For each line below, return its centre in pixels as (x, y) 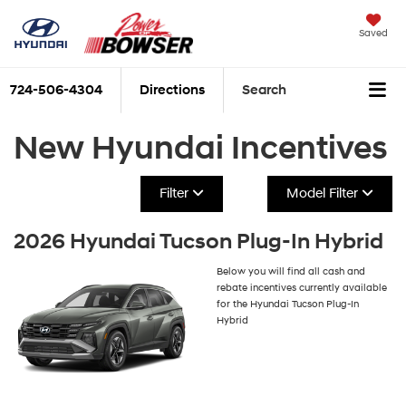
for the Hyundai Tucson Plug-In (288, 304)
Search (264, 91)
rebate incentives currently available (302, 287)
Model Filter (324, 193)
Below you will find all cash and (291, 271)
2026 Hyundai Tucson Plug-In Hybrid (198, 242)
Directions (172, 91)
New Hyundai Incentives (201, 148)
